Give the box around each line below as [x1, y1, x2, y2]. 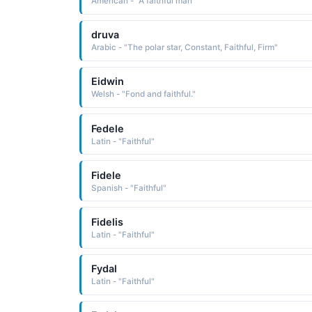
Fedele [91, 122, 124, 134]
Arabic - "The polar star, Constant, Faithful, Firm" [91, 42, 278, 53]
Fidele [91, 169, 121, 181]
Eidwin [91, 75, 124, 88]
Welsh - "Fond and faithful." [91, 89, 196, 100]
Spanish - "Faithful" [91, 182, 166, 193]
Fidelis [91, 215, 123, 228]
